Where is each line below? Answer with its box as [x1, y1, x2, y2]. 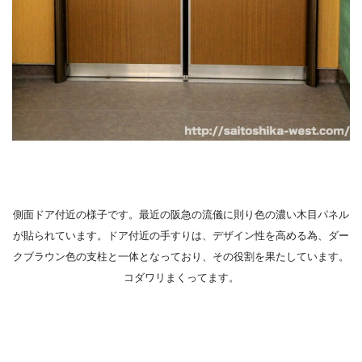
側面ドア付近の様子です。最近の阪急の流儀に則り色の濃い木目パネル [13, 208, 349, 221]
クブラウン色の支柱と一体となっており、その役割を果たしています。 [13, 250, 349, 263]
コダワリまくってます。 [123, 271, 239, 284]
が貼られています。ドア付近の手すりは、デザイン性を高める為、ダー [13, 229, 349, 242]
